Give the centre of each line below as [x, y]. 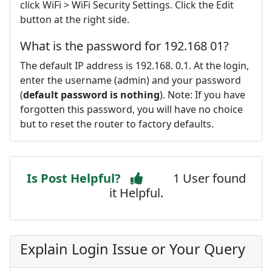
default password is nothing [91, 94]
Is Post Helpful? [73, 178]
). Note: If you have [202, 94]
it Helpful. [136, 192]
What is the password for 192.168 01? [124, 46]
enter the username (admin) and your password [131, 80]
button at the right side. [75, 19]
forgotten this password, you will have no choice [131, 109]
